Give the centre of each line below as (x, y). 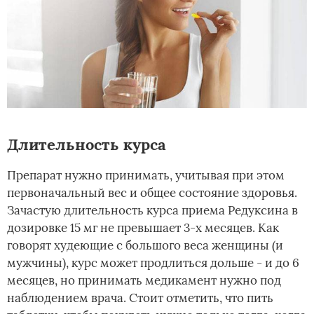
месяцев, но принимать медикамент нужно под (144, 281)
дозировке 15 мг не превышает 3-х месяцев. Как (143, 228)
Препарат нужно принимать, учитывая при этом (146, 176)
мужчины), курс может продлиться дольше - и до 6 (153, 263)
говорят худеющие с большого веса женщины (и (145, 246)
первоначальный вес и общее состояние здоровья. (152, 193)
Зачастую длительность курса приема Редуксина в (152, 211)
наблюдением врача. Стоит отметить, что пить (140, 298)
